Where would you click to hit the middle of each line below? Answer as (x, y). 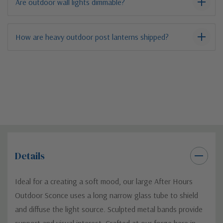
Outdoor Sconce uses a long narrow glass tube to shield (107, 195)
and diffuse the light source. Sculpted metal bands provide (109, 209)
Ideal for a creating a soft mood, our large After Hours (104, 181)
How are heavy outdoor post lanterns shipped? (92, 37)
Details (30, 156)
